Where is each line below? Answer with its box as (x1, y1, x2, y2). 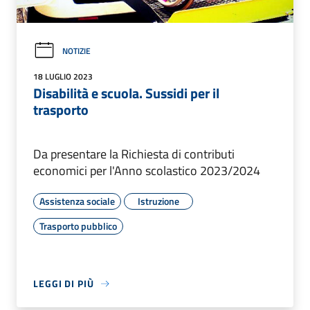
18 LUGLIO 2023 (33, 70, 93, 84)
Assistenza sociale (39, 194, 115, 209)
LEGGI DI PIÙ (33, 276, 94, 291)
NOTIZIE (62, 44, 91, 58)
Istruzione (138, 194, 179, 209)
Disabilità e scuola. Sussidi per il (33, 82, 219, 104)
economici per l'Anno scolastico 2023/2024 (33, 161, 260, 181)
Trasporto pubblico (39, 219, 117, 234)
